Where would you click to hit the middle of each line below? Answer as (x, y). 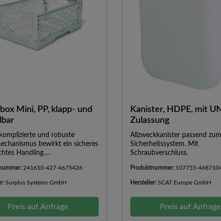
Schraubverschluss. (159, 153)
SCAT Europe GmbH (184, 182)
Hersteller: (144, 182)
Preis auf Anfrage (38, 206)
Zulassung (149, 120)
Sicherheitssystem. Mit (164, 144)
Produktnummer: (153, 167)
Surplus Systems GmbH (36, 182)
